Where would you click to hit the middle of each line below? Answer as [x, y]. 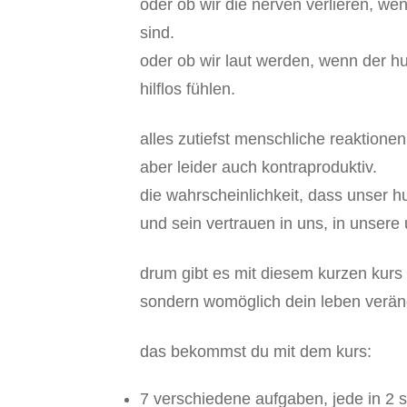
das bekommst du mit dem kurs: [256, 352]
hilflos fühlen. [188, 89]
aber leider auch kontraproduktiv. [258, 168]
